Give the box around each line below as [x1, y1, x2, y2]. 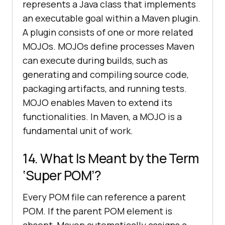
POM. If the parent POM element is [23, 204, 172, 217]
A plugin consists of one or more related [23, 26, 193, 38]
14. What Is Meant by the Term [23, 149, 199, 167]
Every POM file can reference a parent [23, 190, 186, 203]
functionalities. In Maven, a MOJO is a [23, 110, 182, 123]
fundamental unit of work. [23, 124, 133, 137]
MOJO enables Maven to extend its [23, 96, 172, 108]
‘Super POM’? [23, 166, 101, 184]
